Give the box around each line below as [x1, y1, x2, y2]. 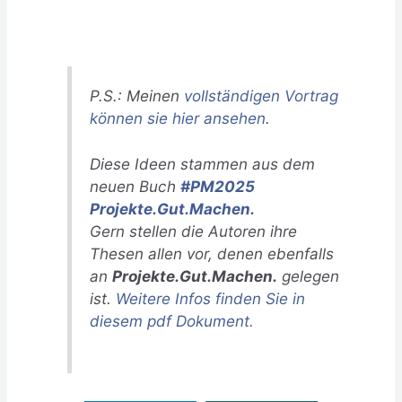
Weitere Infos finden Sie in [116, 288, 306, 308]
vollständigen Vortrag [179, 86, 339, 106]
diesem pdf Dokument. [90, 310, 255, 330]
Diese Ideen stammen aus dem [90, 153, 316, 173]
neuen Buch [90, 176, 181, 196]
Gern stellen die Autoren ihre [90, 221, 298, 240]
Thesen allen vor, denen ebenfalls [90, 243, 335, 263]
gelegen [277, 266, 340, 285]
